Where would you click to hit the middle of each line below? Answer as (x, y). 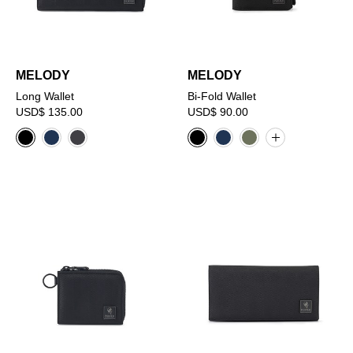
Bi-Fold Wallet (222, 97)
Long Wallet (45, 97)
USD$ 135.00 (49, 112)
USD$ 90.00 (218, 112)
